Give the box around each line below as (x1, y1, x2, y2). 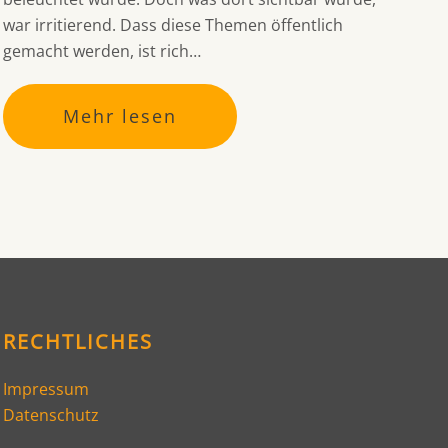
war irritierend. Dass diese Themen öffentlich (2, 14, 343, 37)
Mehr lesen (62, 104, 177, 129)
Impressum (2, 378, 89, 401)
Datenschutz (2, 404, 99, 427)
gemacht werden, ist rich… (2, 40, 201, 63)
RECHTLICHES (2, 328, 153, 356)
